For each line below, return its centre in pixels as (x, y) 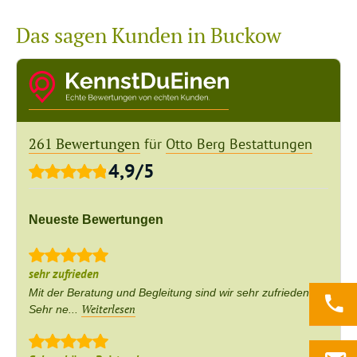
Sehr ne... (55, 309)
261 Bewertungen (84, 143)
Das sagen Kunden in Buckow (149, 35)
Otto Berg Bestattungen (239, 144)
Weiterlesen (108, 309)
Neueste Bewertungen (96, 220)
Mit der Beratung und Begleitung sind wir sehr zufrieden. (171, 292)
